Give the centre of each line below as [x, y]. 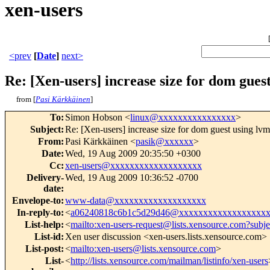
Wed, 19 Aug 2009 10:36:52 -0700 [132, 178]
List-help [43, 225]
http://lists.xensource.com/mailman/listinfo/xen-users [169, 261]
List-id [48, 237]
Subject [46, 130]
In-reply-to [39, 213]
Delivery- [45, 178]
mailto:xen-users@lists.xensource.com [143, 249]
